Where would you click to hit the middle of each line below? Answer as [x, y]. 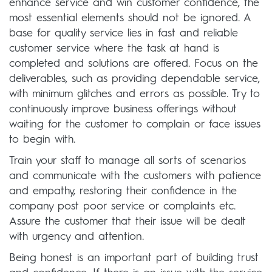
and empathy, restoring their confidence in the [123, 192]
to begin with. [42, 140]
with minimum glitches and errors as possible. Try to [134, 94]
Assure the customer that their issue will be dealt [127, 222]
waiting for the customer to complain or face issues [135, 125]
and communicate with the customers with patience [135, 176]
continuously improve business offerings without [123, 110]
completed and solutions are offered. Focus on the [134, 64]
